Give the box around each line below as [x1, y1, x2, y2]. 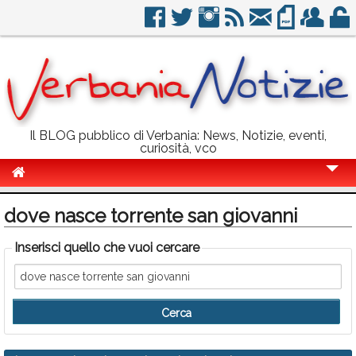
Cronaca [17, 195, 68, 210]
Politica [17, 224, 61, 239]
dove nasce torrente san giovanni [4, 204, 297, 227]
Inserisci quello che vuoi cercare [14, 240, 199, 255]
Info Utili [17, 312, 66, 327]
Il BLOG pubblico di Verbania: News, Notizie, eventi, [29, 128, 327, 143]
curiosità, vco [139, 141, 217, 156]
